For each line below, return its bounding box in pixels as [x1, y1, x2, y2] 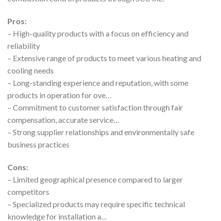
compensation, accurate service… [7, 114, 119, 124]
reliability [7, 40, 40, 50]
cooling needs [7, 65, 54, 75]
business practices [7, 139, 70, 149]
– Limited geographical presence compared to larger [7, 174, 183, 184]
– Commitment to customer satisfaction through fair [7, 102, 183, 112]
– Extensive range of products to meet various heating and [7, 53, 201, 63]
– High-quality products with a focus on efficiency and [7, 28, 188, 38]
